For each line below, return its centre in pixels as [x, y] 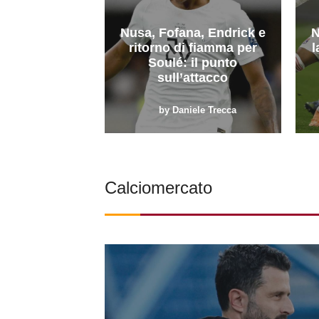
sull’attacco [193, 77]
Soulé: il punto [193, 62]
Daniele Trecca [204, 110]
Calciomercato [158, 187]
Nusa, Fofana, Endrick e [193, 32]
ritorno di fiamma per [193, 47]
